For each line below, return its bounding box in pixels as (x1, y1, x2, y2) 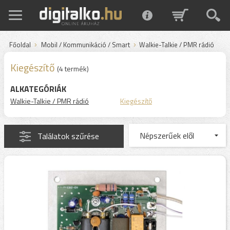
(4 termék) (57, 63, 89, 74)
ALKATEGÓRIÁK (10, 83, 66, 95)
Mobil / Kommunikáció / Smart (41, 40, 130, 50)
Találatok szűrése (37, 130, 99, 142)
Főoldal (9, 40, 31, 50)
